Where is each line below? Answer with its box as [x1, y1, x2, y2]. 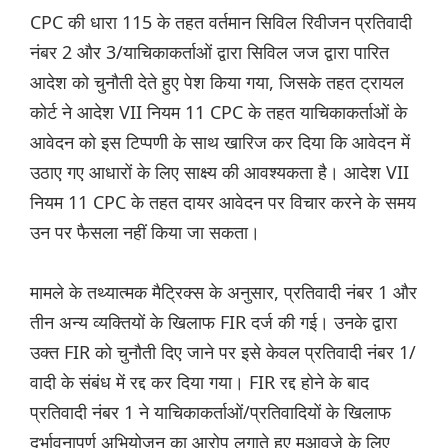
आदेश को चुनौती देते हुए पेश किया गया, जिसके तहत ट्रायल [30, 70, 404, 95]
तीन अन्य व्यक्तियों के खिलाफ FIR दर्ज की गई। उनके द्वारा [30, 310, 397, 335]
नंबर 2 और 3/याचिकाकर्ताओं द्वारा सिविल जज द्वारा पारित [30, 40, 389, 65]
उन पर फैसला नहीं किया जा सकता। [30, 220, 260, 245]
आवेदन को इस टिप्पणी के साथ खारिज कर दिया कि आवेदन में [30, 130, 410, 155]
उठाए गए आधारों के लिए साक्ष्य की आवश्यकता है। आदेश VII [30, 160, 409, 185]
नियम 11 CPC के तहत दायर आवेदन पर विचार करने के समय [30, 190, 416, 215]
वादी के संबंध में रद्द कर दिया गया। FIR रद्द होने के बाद [30, 370, 369, 395]
